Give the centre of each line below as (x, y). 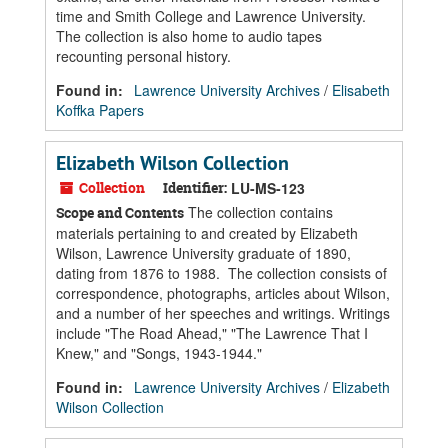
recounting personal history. (143, 56)
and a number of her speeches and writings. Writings (223, 313)
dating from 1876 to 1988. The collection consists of (221, 273)
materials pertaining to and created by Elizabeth (207, 233)
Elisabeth (361, 90)
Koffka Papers (100, 110)
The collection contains (258, 212)
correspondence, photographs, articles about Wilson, (223, 293)
